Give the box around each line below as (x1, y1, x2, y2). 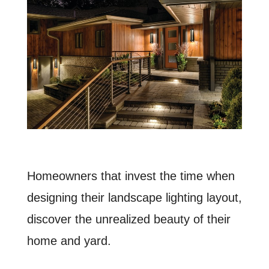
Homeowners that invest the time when (26, 169, 235, 183)
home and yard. (26, 234, 111, 248)
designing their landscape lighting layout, (26, 191, 242, 205)
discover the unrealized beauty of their (26, 213, 231, 226)
